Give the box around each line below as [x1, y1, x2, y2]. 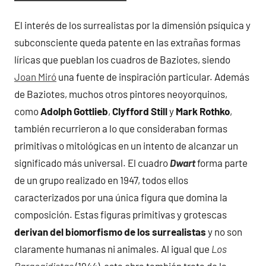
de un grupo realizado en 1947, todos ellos [14, 173, 188, 186]
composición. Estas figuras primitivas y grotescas [14, 208, 227, 220]
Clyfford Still [112, 104, 167, 117]
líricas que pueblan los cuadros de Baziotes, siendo [14, 53, 230, 65]
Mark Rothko [176, 104, 230, 117]
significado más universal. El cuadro [14, 156, 170, 169]
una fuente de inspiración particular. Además [56, 70, 249, 83]
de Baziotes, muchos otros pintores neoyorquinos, [14, 87, 227, 100]
